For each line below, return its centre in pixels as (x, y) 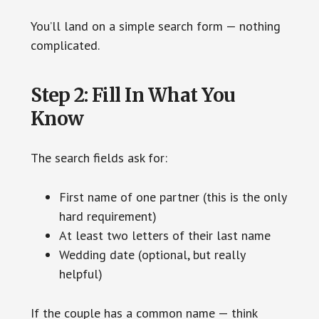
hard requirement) (108, 216)
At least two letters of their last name (164, 235)
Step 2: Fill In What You (133, 95)
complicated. (65, 45)
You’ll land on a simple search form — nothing (155, 26)
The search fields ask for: (99, 157)
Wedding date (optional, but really (152, 254)
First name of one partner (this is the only (172, 197)
